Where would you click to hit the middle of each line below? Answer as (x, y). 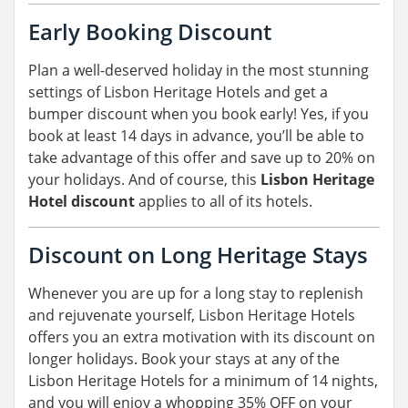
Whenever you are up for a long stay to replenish (196, 294)
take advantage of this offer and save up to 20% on (202, 158)
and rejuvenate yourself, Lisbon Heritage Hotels (192, 316)
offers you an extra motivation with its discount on (202, 337)
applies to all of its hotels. (225, 202)
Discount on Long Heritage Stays (201, 255)
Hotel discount (82, 202)
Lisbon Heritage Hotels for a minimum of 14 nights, (203, 381)
